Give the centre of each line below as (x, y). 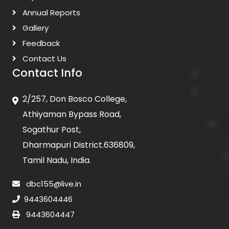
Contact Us (43, 59)
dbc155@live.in (53, 184)
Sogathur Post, (52, 130)
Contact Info (47, 73)
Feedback (40, 43)
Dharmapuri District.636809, (79, 145)
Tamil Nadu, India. (57, 160)
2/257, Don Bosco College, (75, 99)
